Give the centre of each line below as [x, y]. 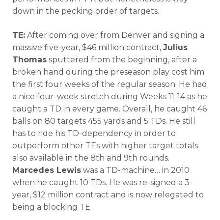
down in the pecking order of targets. [86, 11]
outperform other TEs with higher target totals [105, 145]
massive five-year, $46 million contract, [88, 47]
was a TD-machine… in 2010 [135, 170]
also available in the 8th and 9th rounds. [91, 158]
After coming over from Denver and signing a [115, 35]
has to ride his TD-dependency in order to [94, 133]
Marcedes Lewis [47, 170]
